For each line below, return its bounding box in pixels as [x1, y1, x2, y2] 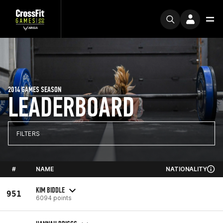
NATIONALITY [166, 165, 207, 173]
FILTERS [16, 129, 40, 137]
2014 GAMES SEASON [8, 85, 61, 94]
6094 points [36, 194, 72, 202]
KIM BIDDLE [36, 185, 65, 195]
